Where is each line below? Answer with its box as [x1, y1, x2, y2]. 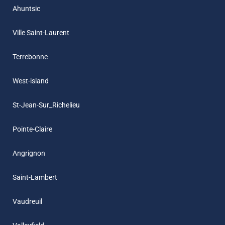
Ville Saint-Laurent [13, 29, 69, 37]
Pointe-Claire [13, 125, 52, 133]
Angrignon [13, 149, 45, 157]
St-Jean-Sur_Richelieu [13, 101, 80, 109]
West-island [13, 77, 49, 85]
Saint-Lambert [13, 173, 57, 181]
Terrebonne [13, 53, 48, 61]
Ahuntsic [13, 5, 40, 13]
